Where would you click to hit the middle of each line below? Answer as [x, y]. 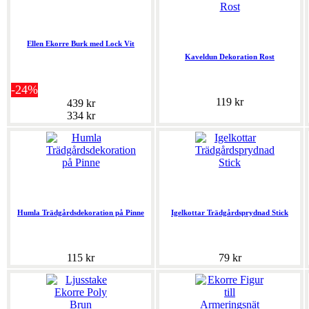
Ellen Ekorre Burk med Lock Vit [81, 44]
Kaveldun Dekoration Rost [230, 57]
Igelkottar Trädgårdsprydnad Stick [230, 213]
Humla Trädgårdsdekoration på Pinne [81, 213]
